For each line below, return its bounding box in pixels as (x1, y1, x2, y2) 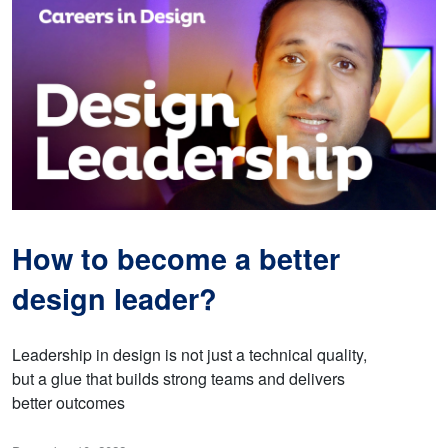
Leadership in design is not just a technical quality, (12, 343, 367, 367)
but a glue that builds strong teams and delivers (12, 367, 345, 391)
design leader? (12, 278, 217, 320)
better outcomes (12, 391, 125, 415)
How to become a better (12, 238, 340, 280)
